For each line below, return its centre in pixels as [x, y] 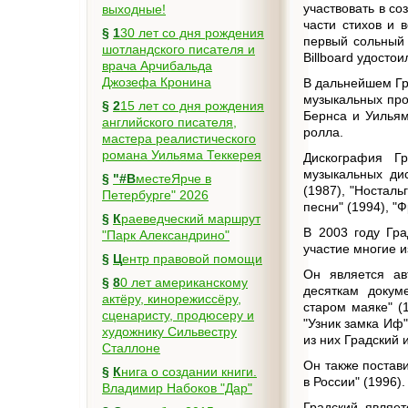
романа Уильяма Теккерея [182, 155]
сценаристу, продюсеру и [178, 315]
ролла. [324, 132]
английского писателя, [169, 122]
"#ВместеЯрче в [124, 178]
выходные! [134, 9]
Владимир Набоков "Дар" [177, 388]
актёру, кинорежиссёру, [172, 299]
